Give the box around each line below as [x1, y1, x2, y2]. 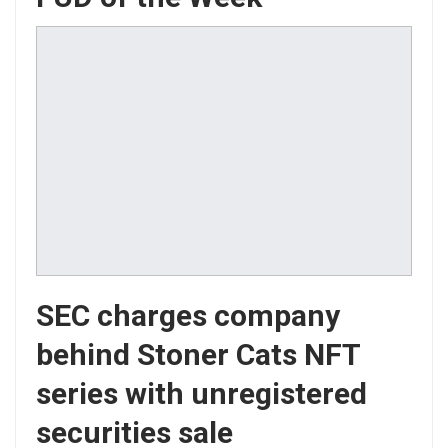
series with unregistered [36, 376, 367, 412]
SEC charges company [36, 298, 340, 334]
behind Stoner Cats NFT [36, 337, 360, 373]
